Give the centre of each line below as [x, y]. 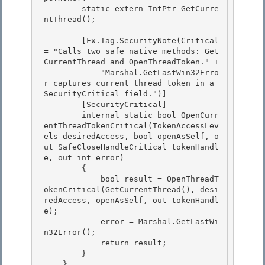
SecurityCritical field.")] [108, 94]
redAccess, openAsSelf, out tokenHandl [131, 201]
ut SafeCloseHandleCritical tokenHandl [131, 147]
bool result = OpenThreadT [72, 179]
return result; [72, 243]
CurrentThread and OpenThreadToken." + [131, 62]
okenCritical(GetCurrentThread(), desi [131, 190]
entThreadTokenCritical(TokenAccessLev [131, 126]
